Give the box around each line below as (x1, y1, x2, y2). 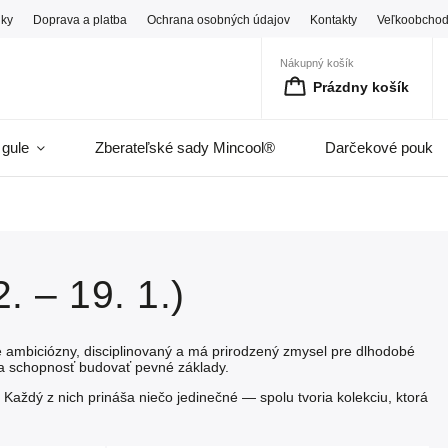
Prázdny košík (313, 78, 409, 95)
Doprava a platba (33, 12, 128, 26)
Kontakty (310, 12, 358, 26)
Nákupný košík (280, 56, 354, 69)
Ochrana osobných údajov (147, 12, 291, 26)
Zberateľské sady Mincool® (95, 139, 275, 156)
